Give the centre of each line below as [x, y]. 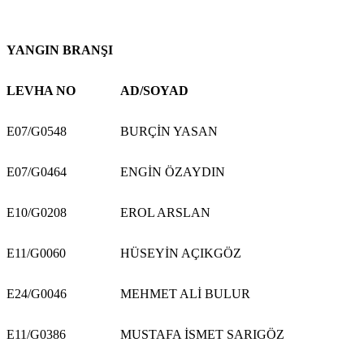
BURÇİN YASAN [169, 131]
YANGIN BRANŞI [60, 50]
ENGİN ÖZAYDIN [173, 171]
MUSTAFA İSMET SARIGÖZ [202, 334]
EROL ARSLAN [165, 212]
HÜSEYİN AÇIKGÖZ [181, 253]
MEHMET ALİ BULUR [185, 293]
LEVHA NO [41, 90]
